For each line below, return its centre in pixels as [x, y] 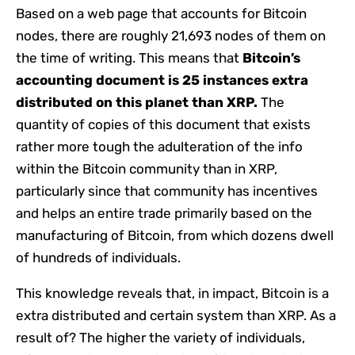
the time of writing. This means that [129, 57]
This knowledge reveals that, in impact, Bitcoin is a [172, 293]
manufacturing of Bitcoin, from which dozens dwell [175, 235]
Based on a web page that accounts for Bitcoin [161, 13]
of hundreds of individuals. [98, 257]
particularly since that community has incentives [167, 191]
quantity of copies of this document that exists [163, 124]
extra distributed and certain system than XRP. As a [176, 315]
